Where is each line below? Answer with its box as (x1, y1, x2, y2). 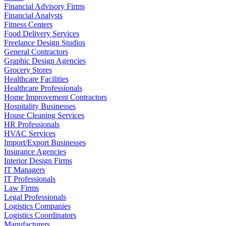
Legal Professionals (4, 192, 66, 201)
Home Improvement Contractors (4, 92, 107, 101)
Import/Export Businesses (4, 138, 86, 147)
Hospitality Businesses (4, 101, 76, 110)
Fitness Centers (4, 20, 52, 29)
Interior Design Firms (4, 156, 72, 165)
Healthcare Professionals (4, 83, 82, 92)
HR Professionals (4, 120, 60, 129)
